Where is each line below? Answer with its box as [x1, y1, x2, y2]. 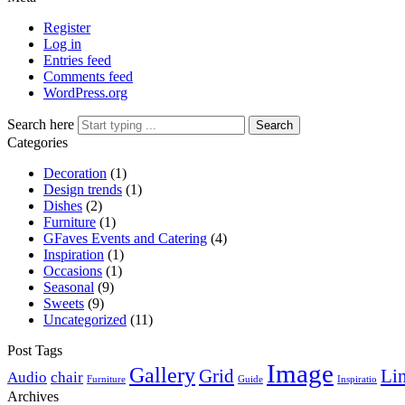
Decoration [43, 165, 107, 181]
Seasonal [43, 278, 94, 295]
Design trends [43, 181, 122, 197]
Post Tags [7, 342, 62, 358]
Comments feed [43, 68, 133, 84]
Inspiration [43, 246, 104, 262]
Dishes [43, 197, 82, 213]
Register [43, 19, 90, 35]
